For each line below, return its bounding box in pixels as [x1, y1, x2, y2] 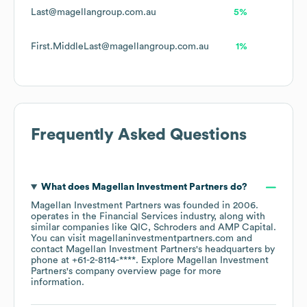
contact [31, 245, 66, 255]
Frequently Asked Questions [31, 127, 247, 144]
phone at [31, 256, 72, 266]
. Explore [136, 256, 177, 266]
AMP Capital [218, 223, 273, 233]
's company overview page [66, 267, 181, 277]
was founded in [161, 201, 233, 211]
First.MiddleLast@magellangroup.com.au [31, 42, 209, 52]
